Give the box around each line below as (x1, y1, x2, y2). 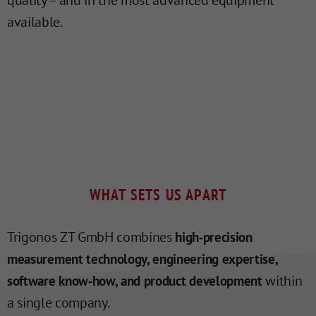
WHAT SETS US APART (89, 185, 227, 205)
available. (7, 13, 63, 32)
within (262, 272, 303, 291)
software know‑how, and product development (7, 272, 262, 290)
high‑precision (175, 229, 253, 246)
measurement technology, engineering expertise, (7, 250, 278, 268)
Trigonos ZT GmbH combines (7, 228, 176, 247)
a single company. (7, 293, 110, 312)
